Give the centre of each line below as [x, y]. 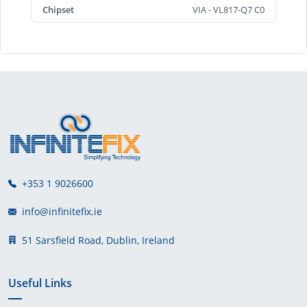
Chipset [58, 10]
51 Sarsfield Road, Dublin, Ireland [96, 240]
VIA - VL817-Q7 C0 [229, 10]
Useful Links [40, 283]
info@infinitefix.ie [62, 212]
